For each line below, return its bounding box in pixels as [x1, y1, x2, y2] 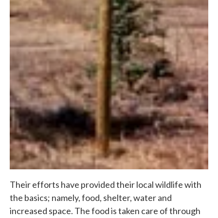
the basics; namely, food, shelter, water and [10, 192, 172, 203]
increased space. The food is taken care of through [10, 205, 200, 216]
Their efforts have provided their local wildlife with [10, 179, 201, 190]
